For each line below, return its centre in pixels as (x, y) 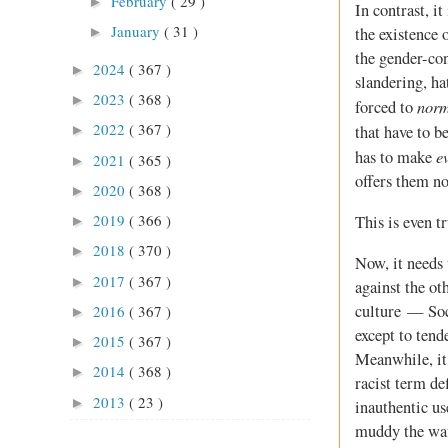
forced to (386, 107)
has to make (395, 157)
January (137, 31)
